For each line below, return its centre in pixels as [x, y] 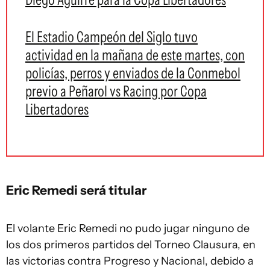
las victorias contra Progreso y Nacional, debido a [130, 261]
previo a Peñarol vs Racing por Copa [116, 91]
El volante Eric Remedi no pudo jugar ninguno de [128, 228]
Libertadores [57, 109]
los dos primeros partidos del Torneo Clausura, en [131, 245]
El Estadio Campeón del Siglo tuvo [111, 37]
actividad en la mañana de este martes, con [135, 55]
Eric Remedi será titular [76, 190]
